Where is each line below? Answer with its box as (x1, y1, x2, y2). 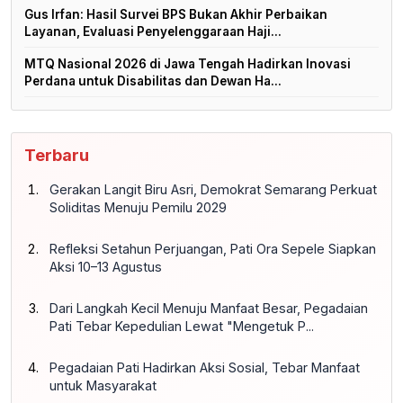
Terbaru (24, 145, 89, 165)
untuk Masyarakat (49, 377, 157, 393)
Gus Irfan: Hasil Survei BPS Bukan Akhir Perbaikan (24, 6, 327, 22)
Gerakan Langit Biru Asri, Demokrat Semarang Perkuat (49, 181, 377, 197)
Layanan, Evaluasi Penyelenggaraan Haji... (24, 23, 282, 39)
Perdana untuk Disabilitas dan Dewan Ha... (24, 73, 282, 88)
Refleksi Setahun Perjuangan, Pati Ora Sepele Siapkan (49, 240, 376, 256)
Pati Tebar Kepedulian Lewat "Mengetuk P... (49, 318, 314, 334)
